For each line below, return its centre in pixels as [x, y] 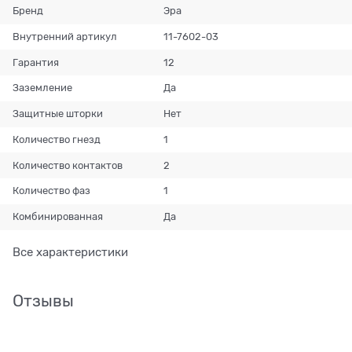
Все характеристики [70, 252]
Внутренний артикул [65, 36]
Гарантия [36, 62]
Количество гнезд [57, 139]
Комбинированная [58, 217]
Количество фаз [52, 191]
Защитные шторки [58, 114]
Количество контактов [68, 165]
